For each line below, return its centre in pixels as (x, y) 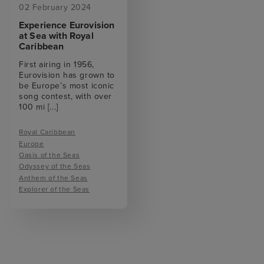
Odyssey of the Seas (55, 166)
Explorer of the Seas (54, 189)
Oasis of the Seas (49, 155)
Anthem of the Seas (53, 178)
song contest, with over (65, 97)
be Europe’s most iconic (67, 86)
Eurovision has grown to (67, 75)
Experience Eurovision (67, 26)
